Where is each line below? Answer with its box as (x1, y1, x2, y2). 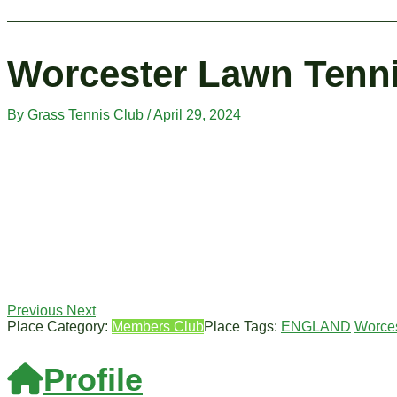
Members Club (112, 319, 204, 335)
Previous (7, 303, 63, 319)
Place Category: (7, 319, 112, 335)
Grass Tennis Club (27, 107, 147, 123)
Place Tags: (204, 319, 281, 335)
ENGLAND (281, 319, 351, 335)
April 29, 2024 (153, 107, 241, 123)
